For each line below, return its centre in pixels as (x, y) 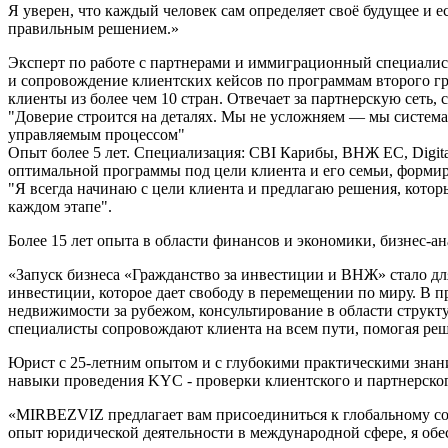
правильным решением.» (93, 28)
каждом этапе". (60, 206)
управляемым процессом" (96, 134)
